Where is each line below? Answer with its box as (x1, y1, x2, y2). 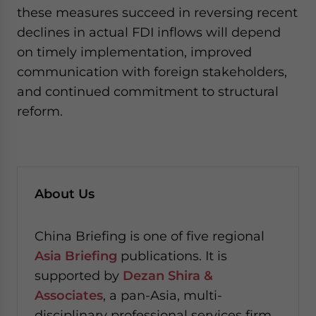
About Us (35, 186, 95, 201)
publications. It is (117, 248, 227, 263)
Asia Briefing (35, 248, 117, 263)
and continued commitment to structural (17, 84, 279, 99)
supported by (35, 268, 123, 283)
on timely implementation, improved (17, 44, 252, 59)
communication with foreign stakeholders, (17, 64, 287, 79)
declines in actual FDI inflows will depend (17, 25, 281, 39)
